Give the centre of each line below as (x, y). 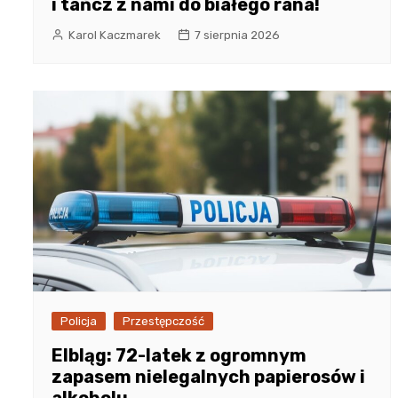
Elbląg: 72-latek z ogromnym (179, 356)
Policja (79, 322)
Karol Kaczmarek (115, 35)
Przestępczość (163, 322)
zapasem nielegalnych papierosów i (208, 377)
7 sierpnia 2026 (237, 35)
